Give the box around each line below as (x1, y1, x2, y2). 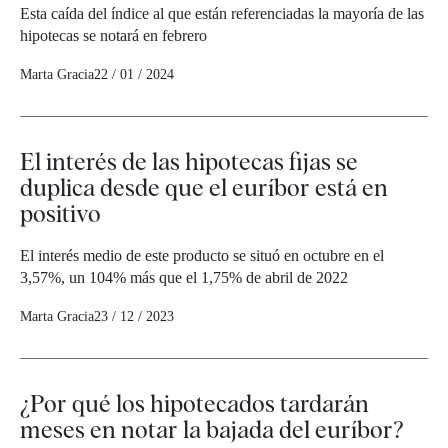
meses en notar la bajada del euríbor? (20, 415, 403, 445)
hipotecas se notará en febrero (20, 27, 207, 45)
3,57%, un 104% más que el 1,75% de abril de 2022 (20, 269, 348, 287)
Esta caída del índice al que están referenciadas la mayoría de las (20, 5, 424, 23)
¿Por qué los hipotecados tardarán (20, 389, 369, 419)
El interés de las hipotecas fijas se (20, 147, 358, 177)
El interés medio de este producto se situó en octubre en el (20, 247, 384, 265)
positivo (20, 199, 101, 229)
